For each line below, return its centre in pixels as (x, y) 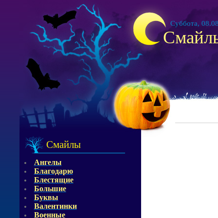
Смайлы (64, 145)
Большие (50, 189)
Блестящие (54, 180)
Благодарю (53, 171)
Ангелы (48, 162)
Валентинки (55, 206)
